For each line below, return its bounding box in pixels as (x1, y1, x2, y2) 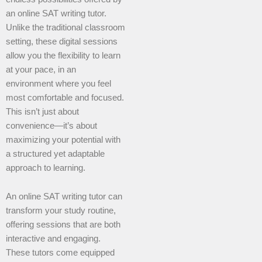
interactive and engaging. (6, 234, 101, 244)
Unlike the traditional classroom (6, 22, 125, 32)
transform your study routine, (6, 206, 116, 216)
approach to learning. (6, 163, 85, 173)
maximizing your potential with (6, 135, 120, 144)
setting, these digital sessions (6, 36, 118, 46)
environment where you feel (6, 78, 111, 88)
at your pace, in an (6, 64, 76, 74)
